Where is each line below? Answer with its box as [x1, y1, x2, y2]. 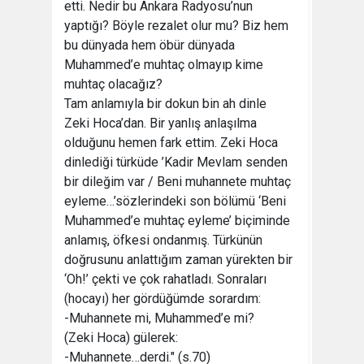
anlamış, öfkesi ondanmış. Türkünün [64, 232, 262, 248]
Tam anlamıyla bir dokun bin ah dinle [64, 96, 266, 111]
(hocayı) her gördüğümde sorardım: [64, 291, 261, 306]
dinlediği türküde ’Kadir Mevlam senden [64, 154, 288, 170]
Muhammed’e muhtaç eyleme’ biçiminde [64, 213, 290, 228]
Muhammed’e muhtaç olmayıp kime [64, 57, 263, 72]
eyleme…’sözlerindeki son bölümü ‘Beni [64, 193, 286, 209]
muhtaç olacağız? [64, 76, 162, 92]
